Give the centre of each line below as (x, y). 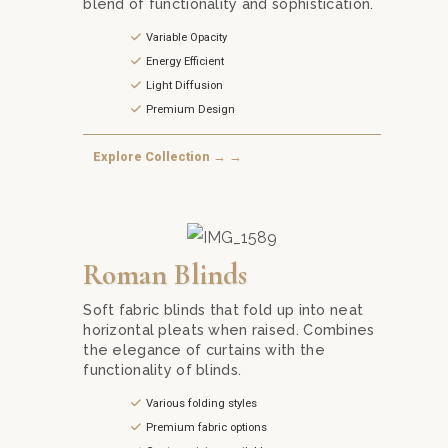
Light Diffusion (185, 85)
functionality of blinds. (162, 370)
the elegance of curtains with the (204, 350)
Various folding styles (202, 404)
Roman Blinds (165, 275)
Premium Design (191, 109)
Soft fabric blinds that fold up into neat (223, 310)
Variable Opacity (187, 37)
